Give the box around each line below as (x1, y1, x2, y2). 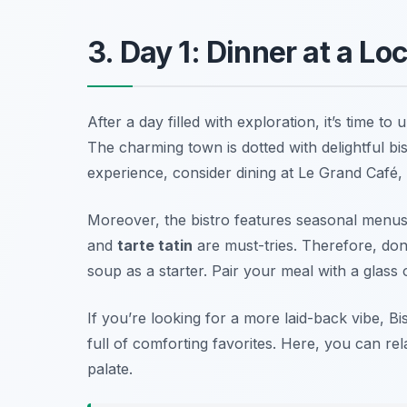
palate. (87, 359, 133, 378)
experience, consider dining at (87, 163, 298, 182)
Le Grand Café (298, 163, 398, 182)
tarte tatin (117, 235, 193, 254)
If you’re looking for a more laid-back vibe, (87, 308, 389, 327)
